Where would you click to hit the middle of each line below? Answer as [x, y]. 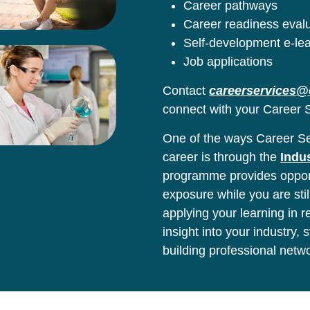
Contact [186, 90]
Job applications [228, 61]
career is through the [222, 157]
